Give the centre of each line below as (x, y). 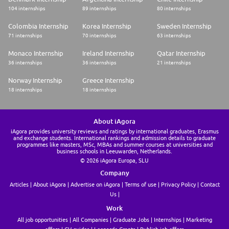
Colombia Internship (38, 26)
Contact (210, 185)
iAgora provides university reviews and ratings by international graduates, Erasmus (114, 131)
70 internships (99, 36)
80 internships (174, 8)
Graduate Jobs (131, 220)
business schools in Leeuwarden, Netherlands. (114, 151)
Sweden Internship (184, 26)
